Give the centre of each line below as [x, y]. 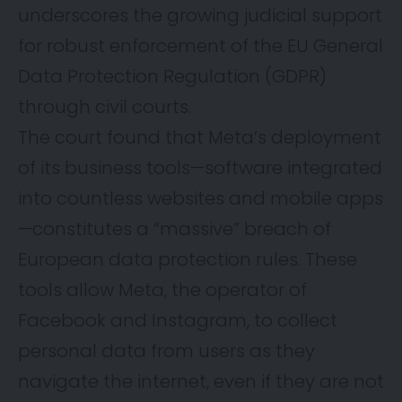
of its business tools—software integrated [200, 167]
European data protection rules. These [188, 259]
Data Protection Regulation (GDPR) [172, 76]
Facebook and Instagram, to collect [178, 320]
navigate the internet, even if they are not [201, 381]
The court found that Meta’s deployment [200, 137]
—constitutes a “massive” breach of [175, 228]
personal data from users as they [166, 350]
